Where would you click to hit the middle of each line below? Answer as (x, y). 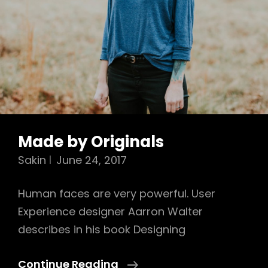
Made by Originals (91, 142)
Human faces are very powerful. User (117, 194)
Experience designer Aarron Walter (110, 211)
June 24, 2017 (92, 160)
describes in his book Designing (102, 229)
